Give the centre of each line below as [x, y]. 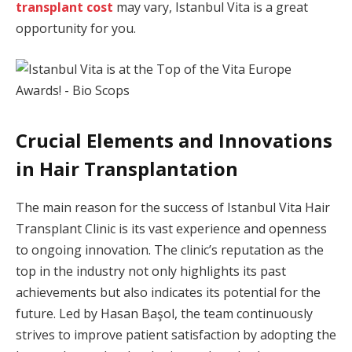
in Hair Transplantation [127, 168]
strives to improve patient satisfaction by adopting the [176, 334]
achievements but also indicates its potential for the [168, 292]
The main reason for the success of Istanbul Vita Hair [173, 207]
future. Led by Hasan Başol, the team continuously [164, 313]
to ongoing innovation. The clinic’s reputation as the [170, 249]
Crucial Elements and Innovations [174, 140]
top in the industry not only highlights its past [151, 271]
